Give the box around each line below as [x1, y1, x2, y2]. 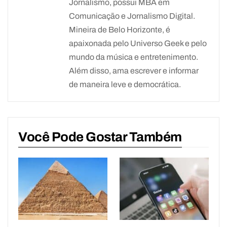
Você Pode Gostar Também [18, 130, 182, 144]
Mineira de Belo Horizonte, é [69, 25, 170, 34]
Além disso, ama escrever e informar [69, 66, 199, 75]
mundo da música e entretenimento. [69, 53, 198, 62]
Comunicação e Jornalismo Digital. [69, 12, 195, 21]
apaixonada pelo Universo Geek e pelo [69, 39, 207, 48]
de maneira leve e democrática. [69, 80, 181, 89]
